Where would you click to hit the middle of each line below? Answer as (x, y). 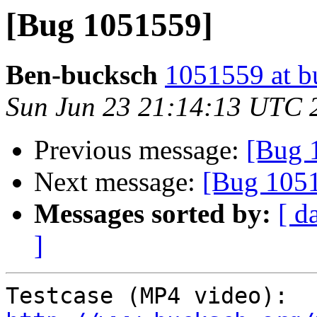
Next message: (118, 182)
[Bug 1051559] (109, 25)
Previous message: (140, 150)
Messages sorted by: (152, 214)
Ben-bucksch (82, 75)
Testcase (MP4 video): (295, 296)
